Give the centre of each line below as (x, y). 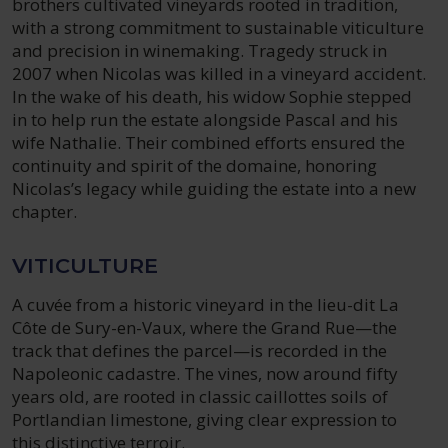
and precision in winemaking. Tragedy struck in (200, 50)
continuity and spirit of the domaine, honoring (195, 165)
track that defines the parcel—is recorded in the (200, 350)
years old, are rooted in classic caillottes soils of (200, 396)
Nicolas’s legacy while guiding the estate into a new (214, 188)
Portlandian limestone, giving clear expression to (205, 419)
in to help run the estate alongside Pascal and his (205, 119)
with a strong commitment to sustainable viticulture (218, 27)
